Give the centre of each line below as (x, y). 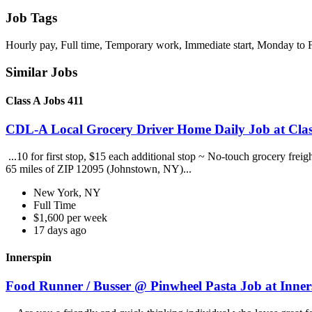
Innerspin (29, 258)
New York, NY (67, 192)
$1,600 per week (70, 217)
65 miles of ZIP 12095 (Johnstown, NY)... (100, 169)
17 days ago (60, 230)
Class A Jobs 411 (45, 100)
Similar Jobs (41, 72)
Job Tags (31, 18)
